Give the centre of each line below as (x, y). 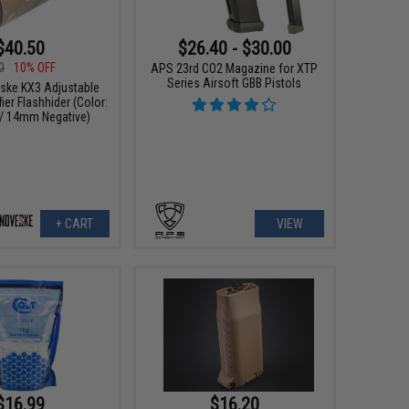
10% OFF (35, 68)
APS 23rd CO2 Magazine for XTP (235, 69)
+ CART (75, 223)
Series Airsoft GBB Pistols (235, 84)
